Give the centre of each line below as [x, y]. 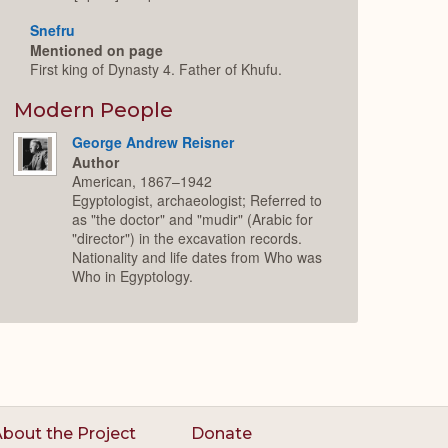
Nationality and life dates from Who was [197, 256]
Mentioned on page [97, 49]
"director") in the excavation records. [187, 237]
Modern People [94, 109]
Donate [222, 433]
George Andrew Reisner [153, 141]
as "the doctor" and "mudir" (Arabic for [193, 218]
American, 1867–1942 [142, 180]
